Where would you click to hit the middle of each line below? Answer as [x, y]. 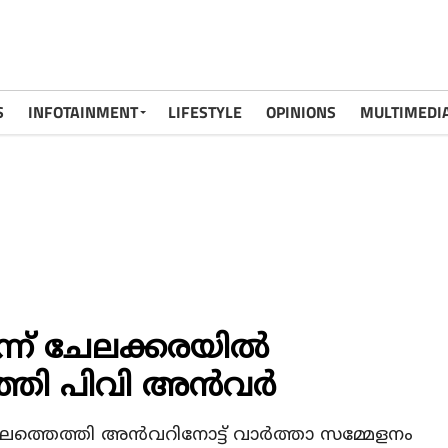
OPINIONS [301, 112]
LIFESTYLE [205, 112]
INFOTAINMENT [83, 112]
